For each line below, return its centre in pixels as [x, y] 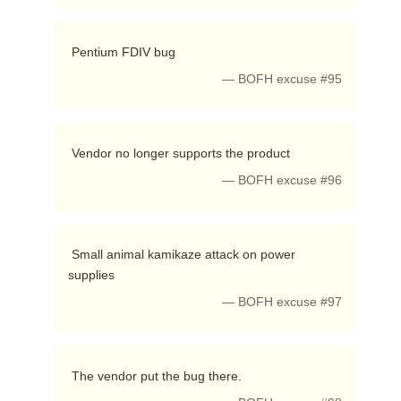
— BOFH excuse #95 [282, 79]
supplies [93, 275]
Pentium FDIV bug [125, 52]
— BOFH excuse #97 [282, 302]
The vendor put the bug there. [158, 376]
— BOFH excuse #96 [282, 180]
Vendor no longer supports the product [182, 153]
